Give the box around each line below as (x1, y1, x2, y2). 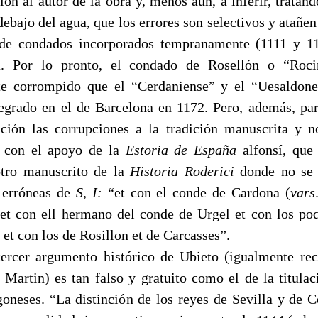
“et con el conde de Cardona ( (107, 184, 291, 200)
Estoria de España (125, 141, 243, 158)
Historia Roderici (130, 163, 241, 179)
